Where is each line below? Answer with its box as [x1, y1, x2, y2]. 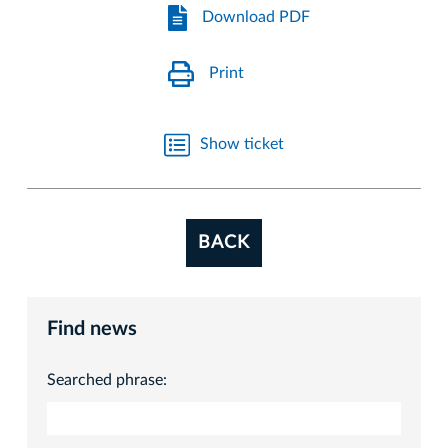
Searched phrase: [47, 371, 167, 388]
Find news [47, 318, 137, 339]
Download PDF [202, 9, 311, 26]
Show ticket [200, 136, 284, 153]
